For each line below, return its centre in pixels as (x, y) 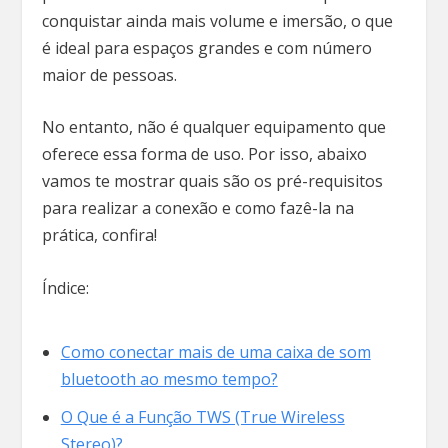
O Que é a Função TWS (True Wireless (202, 416)
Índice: (68, 287)
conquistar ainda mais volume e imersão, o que (218, 20)
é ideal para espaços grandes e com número (207, 47)
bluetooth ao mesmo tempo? (169, 378)
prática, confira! (102, 235)
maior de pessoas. (112, 74)
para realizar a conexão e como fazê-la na (198, 208)
